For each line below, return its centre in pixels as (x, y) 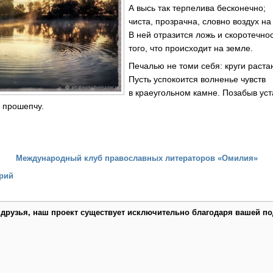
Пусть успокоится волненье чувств (197, 80)
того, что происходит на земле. (191, 48)
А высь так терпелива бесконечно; (197, 8)
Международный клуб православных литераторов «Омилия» (136, 158)
